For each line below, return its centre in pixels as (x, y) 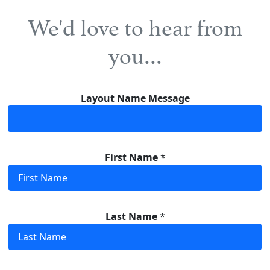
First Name (132, 157)
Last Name (132, 216)
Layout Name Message (135, 98)
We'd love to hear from (135, 25)
